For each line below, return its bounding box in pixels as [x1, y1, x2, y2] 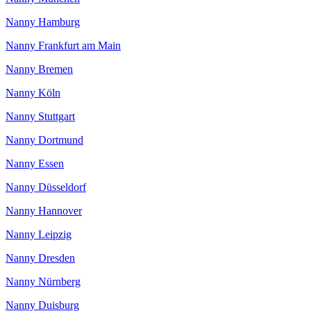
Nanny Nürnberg [6, 276, 81, 288]
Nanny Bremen [6, 63, 73, 76]
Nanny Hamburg [6, 16, 80, 28]
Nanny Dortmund [6, 134, 83, 146]
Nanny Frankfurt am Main [6, 40, 121, 52]
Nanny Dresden [6, 252, 75, 264]
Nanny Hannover [6, 205, 82, 217]
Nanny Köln [6, 87, 60, 99]
